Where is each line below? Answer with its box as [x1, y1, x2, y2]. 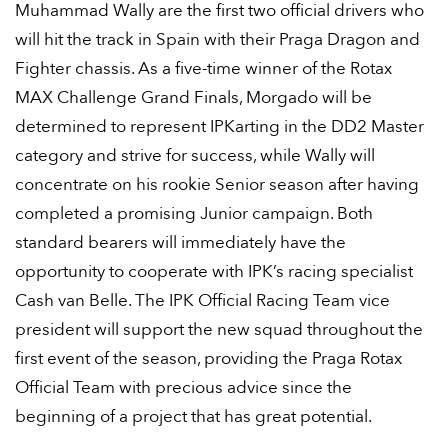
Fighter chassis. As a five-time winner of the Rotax [15, 57, 392, 80]
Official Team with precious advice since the [15, 376, 352, 399]
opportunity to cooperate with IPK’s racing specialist [15, 260, 413, 283]
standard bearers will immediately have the [15, 231, 346, 254]
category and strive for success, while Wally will [15, 144, 375, 167]
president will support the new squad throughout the [15, 318, 423, 341]
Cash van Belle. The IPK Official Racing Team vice [15, 289, 390, 312]
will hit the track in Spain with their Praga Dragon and [15, 28, 420, 51]
